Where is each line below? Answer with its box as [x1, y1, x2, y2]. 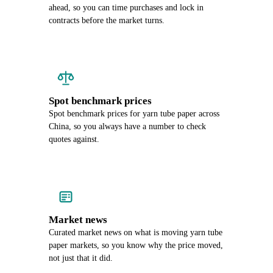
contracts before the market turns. [49, 16, 165, 25]
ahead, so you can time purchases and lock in [49, 3, 204, 12]
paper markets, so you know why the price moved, [49, 241, 223, 250]
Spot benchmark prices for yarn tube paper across [49, 109, 219, 118]
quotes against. [49, 135, 99, 144]
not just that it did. [49, 253, 113, 263]
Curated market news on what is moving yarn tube [49, 228, 222, 237]
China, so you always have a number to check [49, 122, 206, 131]
